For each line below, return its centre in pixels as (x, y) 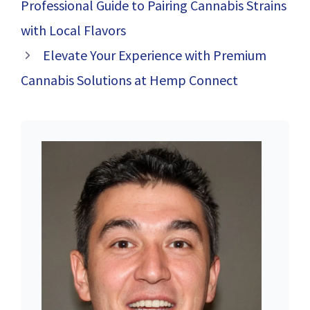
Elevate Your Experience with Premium (155, 55)
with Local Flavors (73, 30)
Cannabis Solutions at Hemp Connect (129, 80)
